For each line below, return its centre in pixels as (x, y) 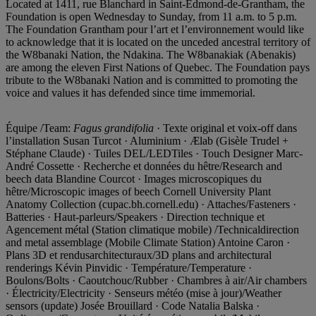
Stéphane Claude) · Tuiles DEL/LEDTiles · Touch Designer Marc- (154, 153)
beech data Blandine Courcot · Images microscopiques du (134, 178)
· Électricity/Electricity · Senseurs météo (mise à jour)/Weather (144, 293)
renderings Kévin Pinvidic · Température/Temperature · (129, 267)
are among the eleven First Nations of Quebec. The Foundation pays (158, 67)
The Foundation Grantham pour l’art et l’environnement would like (155, 29)
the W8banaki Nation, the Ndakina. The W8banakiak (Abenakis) (151, 54)
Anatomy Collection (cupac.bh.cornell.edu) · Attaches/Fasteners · (151, 204)
